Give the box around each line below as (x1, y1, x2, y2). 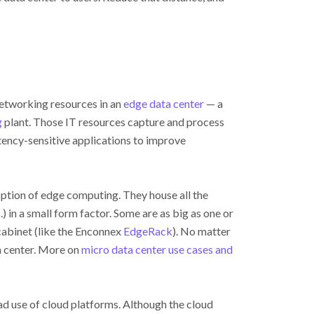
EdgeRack (123, 224, 172, 238)
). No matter (172, 224, 231, 238)
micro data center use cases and (81, 243, 233, 256)
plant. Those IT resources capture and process (2, 115, 224, 128)
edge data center (123, 97, 204, 110)
